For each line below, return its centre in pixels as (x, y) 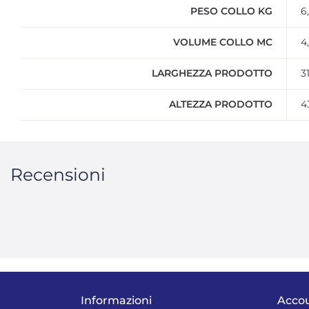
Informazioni (116, 301)
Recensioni (58, 175)
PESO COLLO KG (231, 11)
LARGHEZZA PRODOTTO (212, 73)
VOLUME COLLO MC (223, 42)
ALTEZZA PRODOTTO (221, 104)
